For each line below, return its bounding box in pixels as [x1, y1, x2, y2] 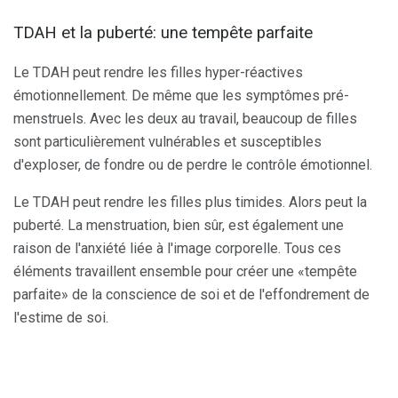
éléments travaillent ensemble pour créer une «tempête [13, 262, 357, 280]
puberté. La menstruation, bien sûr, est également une [13, 216, 344, 234]
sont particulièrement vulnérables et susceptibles [13, 132, 322, 150]
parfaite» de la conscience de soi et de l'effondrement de [13, 285, 370, 303]
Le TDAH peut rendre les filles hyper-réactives [13, 63, 303, 81]
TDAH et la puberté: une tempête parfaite [13, 22, 313, 43]
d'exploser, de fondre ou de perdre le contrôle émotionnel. [13, 155, 372, 173]
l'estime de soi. [13, 308, 108, 326]
